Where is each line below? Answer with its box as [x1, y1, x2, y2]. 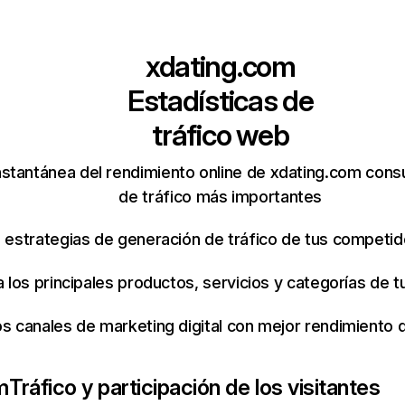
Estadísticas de [127, 83, 314, 118]
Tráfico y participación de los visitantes [8, 374, 381, 400]
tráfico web [152, 118, 289, 153]
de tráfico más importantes [118, 187, 323, 206]
